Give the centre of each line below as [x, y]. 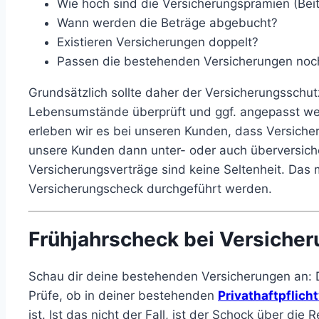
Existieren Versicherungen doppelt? [158, 42]
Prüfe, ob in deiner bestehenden [123, 295]
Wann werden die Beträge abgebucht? [167, 23]
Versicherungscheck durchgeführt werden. [150, 189]
